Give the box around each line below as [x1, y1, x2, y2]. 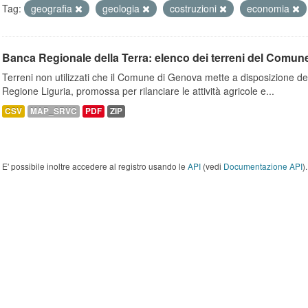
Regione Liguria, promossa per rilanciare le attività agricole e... [2, 84, 274, 98]
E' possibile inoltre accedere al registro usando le [2, 160, 188, 172]
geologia [102, 1, 142, 15]
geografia [31, 1, 75, 15]
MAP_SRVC [30, 105, 77, 117]
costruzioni [170, 1, 219, 15]
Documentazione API [223, 160, 302, 172]
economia [247, 1, 292, 15]
